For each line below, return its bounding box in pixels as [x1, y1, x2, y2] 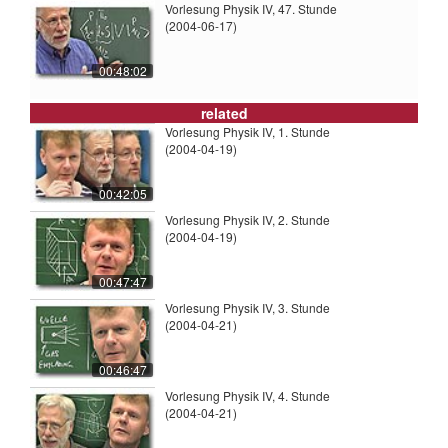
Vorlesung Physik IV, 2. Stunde [165, 211, 330, 229]
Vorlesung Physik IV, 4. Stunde [165, 387, 330, 405]
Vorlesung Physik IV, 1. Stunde [165, 123, 330, 141]
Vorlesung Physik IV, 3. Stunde [165, 299, 330, 317]
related [200, 103, 248, 124]
